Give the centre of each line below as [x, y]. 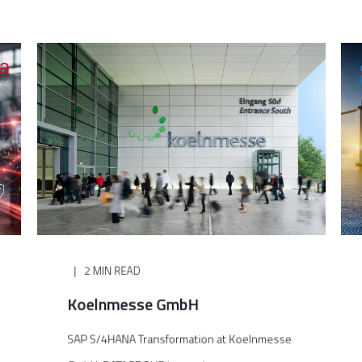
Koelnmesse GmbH [133, 304]
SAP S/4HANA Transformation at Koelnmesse [179, 339]
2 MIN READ [112, 270]
